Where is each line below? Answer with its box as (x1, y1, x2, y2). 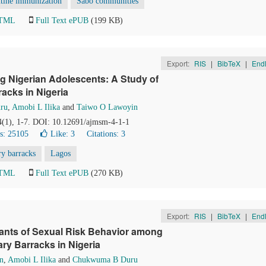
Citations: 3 (87, 129, 125, 138)
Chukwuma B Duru (72, 255, 138, 264)
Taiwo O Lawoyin (77, 103, 138, 112)
